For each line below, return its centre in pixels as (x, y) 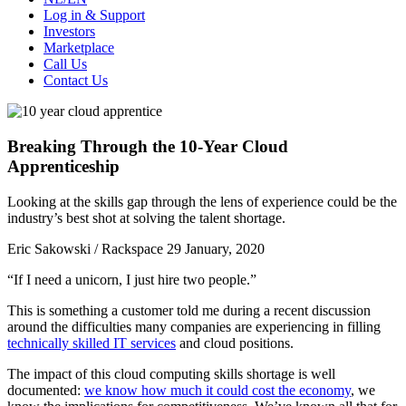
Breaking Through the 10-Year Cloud (148, 146)
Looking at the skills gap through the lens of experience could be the (202, 201)
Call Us (65, 64)
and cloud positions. (235, 343)
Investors (69, 32)
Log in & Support (94, 15)
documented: (46, 390)
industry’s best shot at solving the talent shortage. (146, 217)
